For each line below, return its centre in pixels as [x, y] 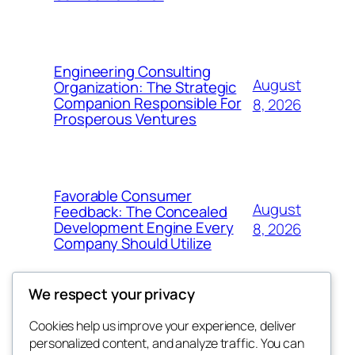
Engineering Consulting [132, 71]
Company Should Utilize [133, 243]
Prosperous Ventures [126, 118]
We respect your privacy [112, 294]
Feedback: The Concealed [141, 211]
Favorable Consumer [123, 195]
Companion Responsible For [148, 103]
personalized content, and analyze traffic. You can [167, 343]
